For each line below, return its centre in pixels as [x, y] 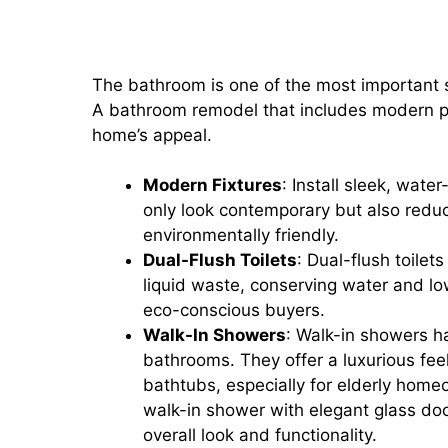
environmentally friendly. [241, 235]
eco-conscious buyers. [234, 310]
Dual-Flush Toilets [220, 260]
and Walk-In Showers [227, 30]
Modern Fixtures [212, 185]
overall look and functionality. [260, 435]
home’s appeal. [154, 134]
